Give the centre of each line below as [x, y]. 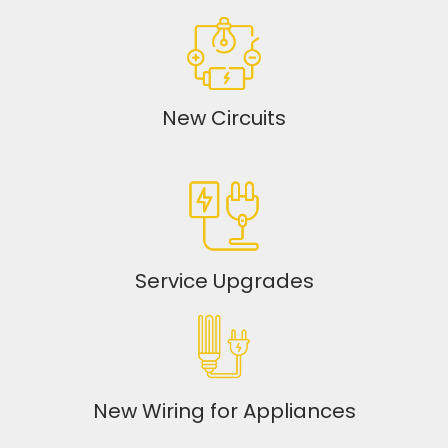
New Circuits [224, 118]
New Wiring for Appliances [224, 411]
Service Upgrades [224, 280]
